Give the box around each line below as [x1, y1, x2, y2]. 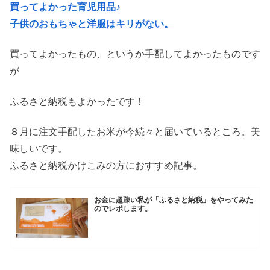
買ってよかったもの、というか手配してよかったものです [10, 49, 260, 60]
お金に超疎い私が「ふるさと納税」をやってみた [94, 195, 254, 204]
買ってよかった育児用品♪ [10, 1, 121, 12]
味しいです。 [10, 143, 67, 154]
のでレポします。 [94, 204, 152, 213]
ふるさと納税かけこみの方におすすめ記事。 [10, 160, 202, 171]
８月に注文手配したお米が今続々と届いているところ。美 [10, 126, 260, 137]
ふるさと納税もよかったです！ [10, 96, 145, 107]
